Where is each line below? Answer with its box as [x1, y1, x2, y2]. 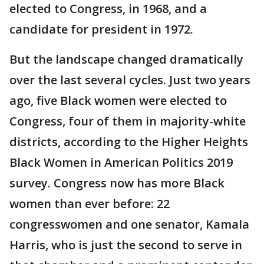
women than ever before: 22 [9, 196, 170, 212]
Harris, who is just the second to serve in [9, 237, 242, 253]
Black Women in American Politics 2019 [9, 154, 233, 171]
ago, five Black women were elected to [9, 93, 227, 109]
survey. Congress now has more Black [9, 175, 225, 192]
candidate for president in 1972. [9, 21, 193, 38]
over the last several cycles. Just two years [9, 72, 250, 88]
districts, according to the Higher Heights [9, 134, 248, 150]
